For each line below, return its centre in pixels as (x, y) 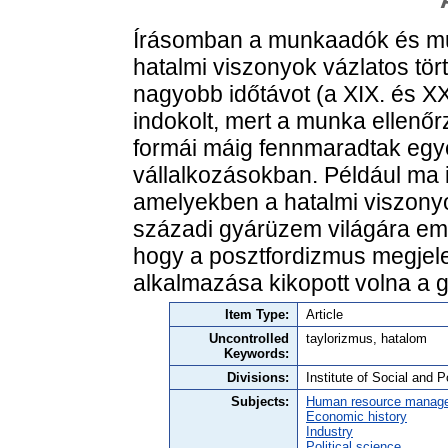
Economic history (356, 417)
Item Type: (257, 315)
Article (324, 315)
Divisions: (258, 378)
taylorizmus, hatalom (366, 339)
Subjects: (260, 402)
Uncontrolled (249, 339)
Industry (329, 432)
